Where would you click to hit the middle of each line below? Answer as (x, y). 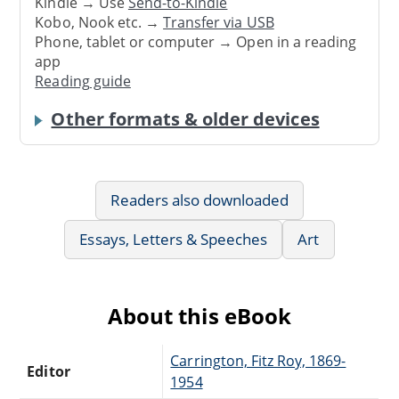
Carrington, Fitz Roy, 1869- (258, 360)
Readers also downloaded (199, 199)
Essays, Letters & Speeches (174, 239)
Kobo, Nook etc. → (99, 23)
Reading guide (83, 81)
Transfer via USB (219, 23)
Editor (49, 371)
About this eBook (199, 315)
